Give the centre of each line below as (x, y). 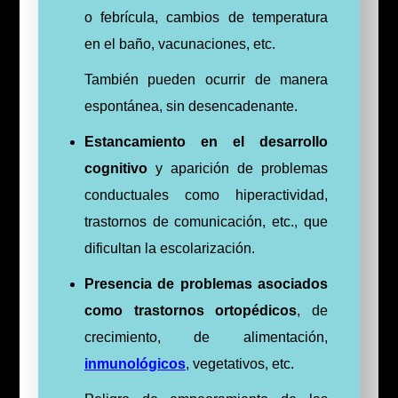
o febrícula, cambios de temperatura (206, 17)
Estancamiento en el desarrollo (206, 141)
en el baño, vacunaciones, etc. (179, 44)
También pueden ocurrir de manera (206, 79)
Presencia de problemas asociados (206, 283)
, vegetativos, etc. (239, 363)
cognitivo (115, 168)
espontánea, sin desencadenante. (191, 106)
